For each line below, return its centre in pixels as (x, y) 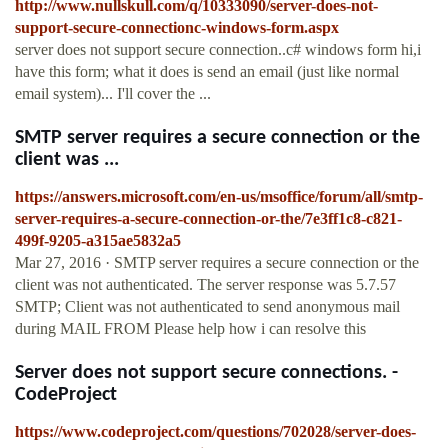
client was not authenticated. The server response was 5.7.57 (205, 285)
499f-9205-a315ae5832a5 (98, 241)
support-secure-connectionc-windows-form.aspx (177, 28)
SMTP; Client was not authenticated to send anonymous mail (207, 307)
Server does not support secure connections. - (206, 373)
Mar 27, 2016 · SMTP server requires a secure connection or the (217, 263)
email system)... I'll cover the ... (113, 94)
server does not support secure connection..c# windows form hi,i (218, 50)
